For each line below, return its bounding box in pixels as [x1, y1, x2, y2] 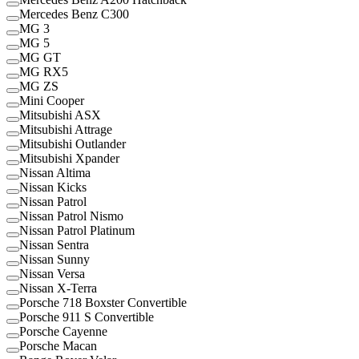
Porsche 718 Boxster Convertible [19, 295, 187, 309]
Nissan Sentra [19, 237, 89, 252]
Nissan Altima [19, 165, 91, 179]
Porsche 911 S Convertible [19, 309, 154, 324]
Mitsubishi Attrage [19, 122, 112, 136]
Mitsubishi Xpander [19, 151, 119, 165]
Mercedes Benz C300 [19, 6, 129, 21]
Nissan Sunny [19, 252, 90, 266]
